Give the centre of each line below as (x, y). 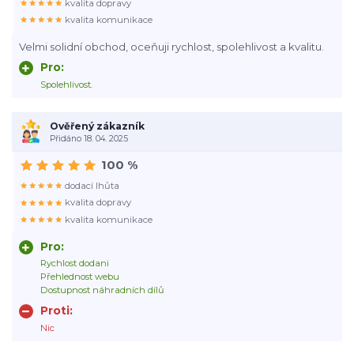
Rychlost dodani (74, 264)
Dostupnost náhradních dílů (102, 290)
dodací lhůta (92, 185)
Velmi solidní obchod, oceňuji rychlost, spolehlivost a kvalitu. (171, 47)
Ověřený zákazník (97, 126)
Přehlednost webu (79, 277)
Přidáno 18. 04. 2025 (88, 138)
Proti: (56, 311)
